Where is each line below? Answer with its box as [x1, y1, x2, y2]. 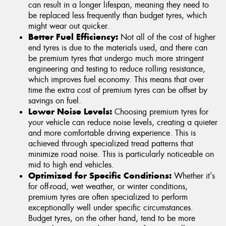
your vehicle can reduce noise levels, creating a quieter [28, 117, 217, 128]
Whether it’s [172, 171, 215, 182]
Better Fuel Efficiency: [28, 31, 118, 43]
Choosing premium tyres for [112, 106, 208, 118]
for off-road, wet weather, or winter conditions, [28, 181, 188, 192]
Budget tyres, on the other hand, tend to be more [28, 213, 195, 224]
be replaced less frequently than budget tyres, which [28, 10, 207, 21]
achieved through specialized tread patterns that [28, 138, 193, 149]
